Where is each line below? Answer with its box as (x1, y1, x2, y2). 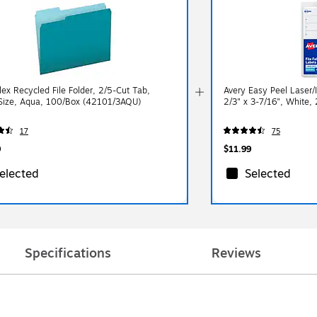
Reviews (212, 243, 261, 263)
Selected (244, 165, 291, 183)
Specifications (25, 243, 111, 263)
